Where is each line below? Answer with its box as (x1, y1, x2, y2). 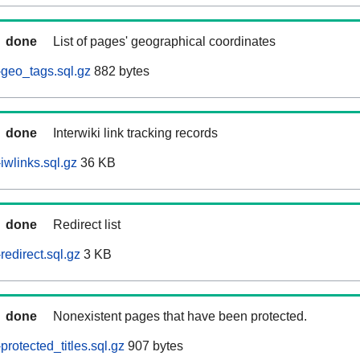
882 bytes (91, 64, 149, 79)
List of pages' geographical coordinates (53, 35, 276, 49)
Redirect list (53, 218, 121, 232)
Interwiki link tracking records (53, 126, 218, 141)
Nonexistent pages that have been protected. (53, 309, 307, 324)
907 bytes (125, 339, 183, 354)
